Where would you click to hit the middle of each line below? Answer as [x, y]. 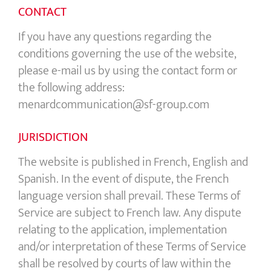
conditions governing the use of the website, [127, 54]
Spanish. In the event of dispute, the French [124, 179]
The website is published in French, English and [133, 162]
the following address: [71, 88]
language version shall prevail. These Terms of [129, 196]
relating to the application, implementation [122, 230]
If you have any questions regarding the [115, 37]
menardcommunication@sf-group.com [114, 105]
